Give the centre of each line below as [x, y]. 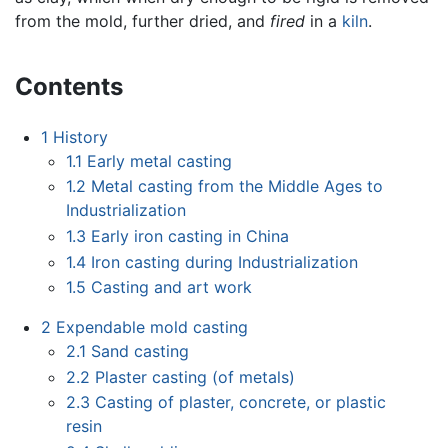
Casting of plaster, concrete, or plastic [241, 402]
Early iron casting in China [190, 235]
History [80, 136]
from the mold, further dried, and [142, 20]
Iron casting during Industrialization [225, 261]
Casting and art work [172, 287]
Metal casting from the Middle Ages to [237, 186]
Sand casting [140, 351]
